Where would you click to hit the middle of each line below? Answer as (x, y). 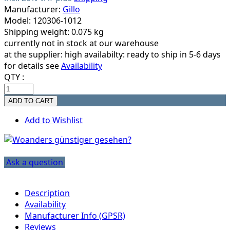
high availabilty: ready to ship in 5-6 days (143, 54)
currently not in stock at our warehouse (81, 43)
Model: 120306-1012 (43, 20)
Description (47, 193)
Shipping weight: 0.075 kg (54, 32)
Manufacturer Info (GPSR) (75, 215)
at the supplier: (34, 54)
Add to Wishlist (54, 120)
